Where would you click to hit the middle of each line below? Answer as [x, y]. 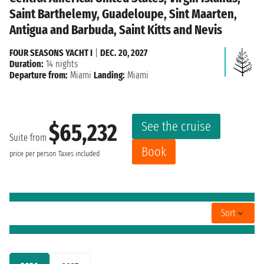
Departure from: [39, 75]
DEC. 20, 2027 [124, 52]
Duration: [27, 64]
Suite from [29, 138]
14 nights [61, 64]
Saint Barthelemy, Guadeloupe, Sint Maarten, [123, 14]
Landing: [109, 75]
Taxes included [79, 154]
